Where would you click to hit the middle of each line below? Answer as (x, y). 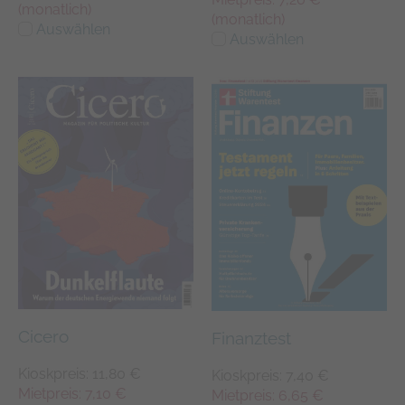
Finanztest (251, 338)
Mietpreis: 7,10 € (72, 393)
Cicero (43, 336)
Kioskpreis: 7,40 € (270, 375)
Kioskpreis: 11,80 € (80, 373)
